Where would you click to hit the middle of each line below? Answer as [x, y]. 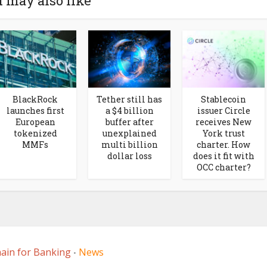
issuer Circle [223, 110]
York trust [223, 133]
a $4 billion [129, 110]
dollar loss [129, 156]
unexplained [129, 133]
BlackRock [35, 99]
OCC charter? [223, 167]
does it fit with [223, 156]
